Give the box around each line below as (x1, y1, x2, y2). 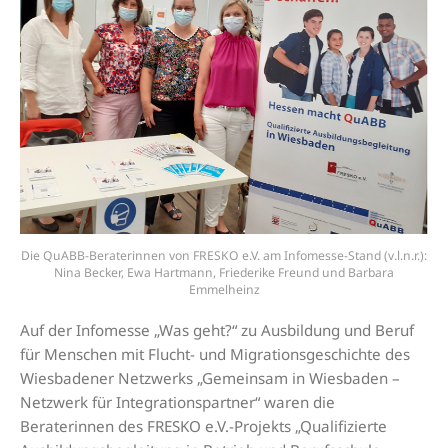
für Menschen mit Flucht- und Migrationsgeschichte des (20, 344, 410, 365)
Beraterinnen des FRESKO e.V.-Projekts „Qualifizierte (20, 416, 387, 437)
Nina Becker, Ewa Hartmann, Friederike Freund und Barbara (54, 264, 394, 282)
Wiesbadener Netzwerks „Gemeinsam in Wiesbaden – (20, 368, 400, 389)
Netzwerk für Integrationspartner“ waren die (20, 392, 335, 413)
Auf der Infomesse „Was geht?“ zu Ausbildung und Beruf (20, 320, 414, 341)
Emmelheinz (188, 281, 260, 299)
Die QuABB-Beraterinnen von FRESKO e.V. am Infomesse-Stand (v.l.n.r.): (21, 247, 427, 265)
